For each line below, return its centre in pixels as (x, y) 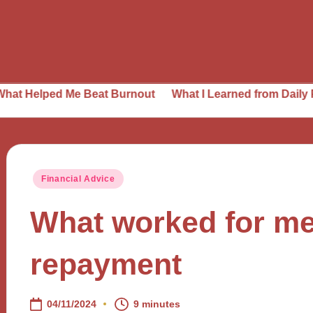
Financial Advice (78, 179)
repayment (105, 264)
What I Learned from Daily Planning (209, 93)
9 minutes (157, 304)
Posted (47, 177)
